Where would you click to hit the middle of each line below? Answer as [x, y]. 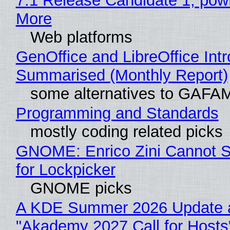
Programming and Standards [117, 113]
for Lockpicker [65, 170]
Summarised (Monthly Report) [122, 75]
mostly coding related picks [126, 132]
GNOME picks [81, 188]
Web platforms [81, 37]
